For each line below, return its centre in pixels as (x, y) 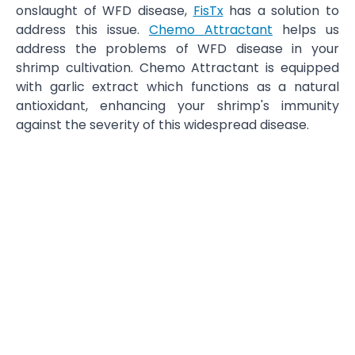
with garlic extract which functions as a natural (177, 87)
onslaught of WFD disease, (105, 11)
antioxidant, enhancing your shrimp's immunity (177, 106)
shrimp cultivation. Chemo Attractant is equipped (177, 68)
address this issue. (82, 30)
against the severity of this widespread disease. (162, 125)
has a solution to (281, 11)
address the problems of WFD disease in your (177, 49)
